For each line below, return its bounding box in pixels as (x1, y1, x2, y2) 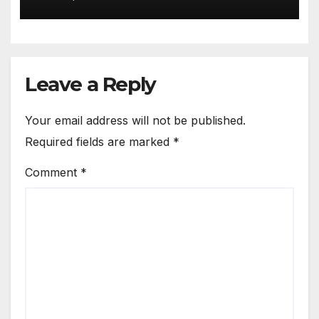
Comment (25, 164, 80, 179)
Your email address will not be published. (25, 113, 246, 127)
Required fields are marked (25, 134, 173, 149)
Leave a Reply (25, 72, 156, 96)
